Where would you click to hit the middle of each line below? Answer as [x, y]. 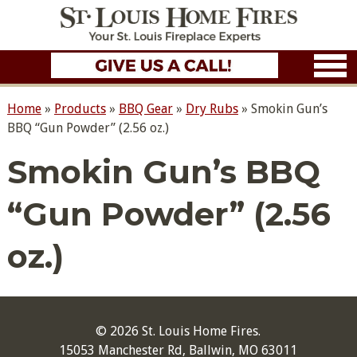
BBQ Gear [145, 109]
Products [80, 109]
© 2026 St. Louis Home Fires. [178, 331]
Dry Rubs [212, 109]
